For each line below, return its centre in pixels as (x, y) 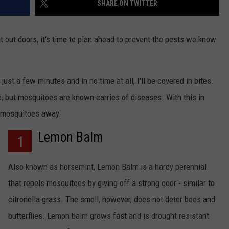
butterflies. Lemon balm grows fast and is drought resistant (109, 216)
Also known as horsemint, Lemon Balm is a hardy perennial (107, 167)
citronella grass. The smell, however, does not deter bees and (112, 200)
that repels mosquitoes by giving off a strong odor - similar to (111, 183)
